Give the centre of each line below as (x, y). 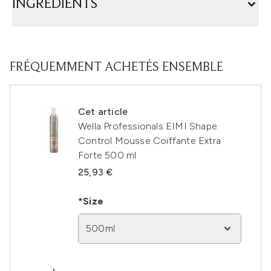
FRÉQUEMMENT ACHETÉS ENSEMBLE (116, 68)
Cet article (103, 112)
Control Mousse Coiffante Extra (149, 141)
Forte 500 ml (107, 155)
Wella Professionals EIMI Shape (148, 126)
